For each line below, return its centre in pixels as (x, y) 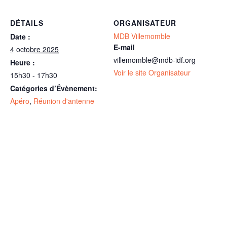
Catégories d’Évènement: (54, 88)
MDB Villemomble (142, 36)
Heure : (23, 63)
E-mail (124, 47)
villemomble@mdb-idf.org (155, 60)
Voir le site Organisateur (152, 73)
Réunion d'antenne (64, 101)
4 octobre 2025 (34, 49)
